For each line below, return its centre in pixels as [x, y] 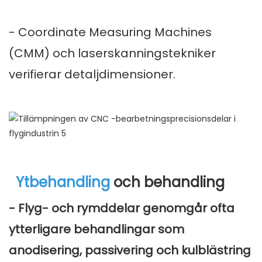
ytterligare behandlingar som [96, 230]
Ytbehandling [63, 182]
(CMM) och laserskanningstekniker [112, 54]
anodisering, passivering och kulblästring [130, 251]
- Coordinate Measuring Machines [110, 32]
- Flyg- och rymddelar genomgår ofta [122, 208]
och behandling [169, 182]
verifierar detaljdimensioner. [92, 75]
